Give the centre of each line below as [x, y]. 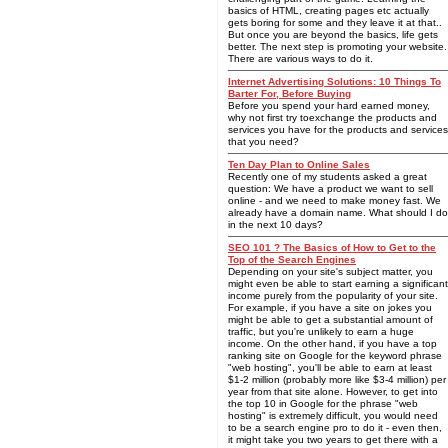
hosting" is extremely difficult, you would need [333, 415]
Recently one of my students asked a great [327, 176]
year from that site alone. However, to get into [333, 391]
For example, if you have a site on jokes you [330, 307]
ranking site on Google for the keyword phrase [335, 355]
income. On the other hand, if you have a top [332, 343]
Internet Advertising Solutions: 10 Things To [334, 81]
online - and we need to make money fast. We [334, 200]
